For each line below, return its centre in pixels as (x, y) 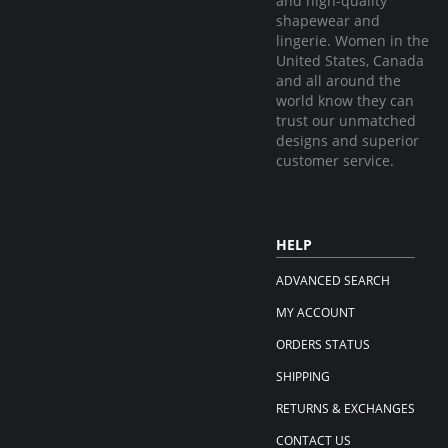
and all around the (338, 80)
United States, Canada (350, 60)
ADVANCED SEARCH (333, 280)
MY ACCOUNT (315, 312)
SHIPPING (303, 376)
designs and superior (347, 140)
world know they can (345, 100)
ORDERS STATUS (323, 344)
